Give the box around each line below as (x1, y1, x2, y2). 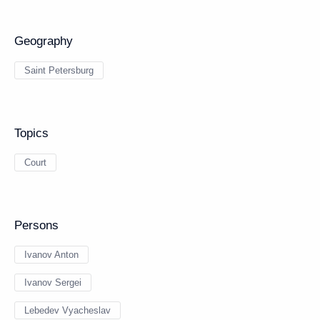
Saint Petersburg (24, 65, 94, 76)
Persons (14, 219, 59, 232)
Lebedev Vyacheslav (24, 305, 111, 316)
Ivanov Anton (24, 249, 79, 260)
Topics (14, 126, 49, 140)
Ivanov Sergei (24, 277, 81, 288)
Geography (14, 34, 73, 48)
